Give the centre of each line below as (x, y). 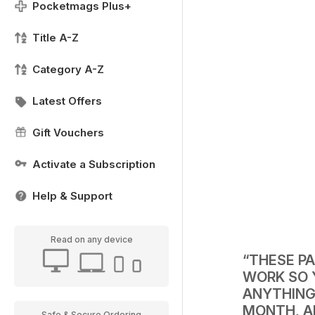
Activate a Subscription (94, 164)
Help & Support (72, 196)
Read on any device (91, 239)
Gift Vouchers (68, 133)
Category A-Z (68, 69)
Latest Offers (67, 101)
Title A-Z (56, 38)
